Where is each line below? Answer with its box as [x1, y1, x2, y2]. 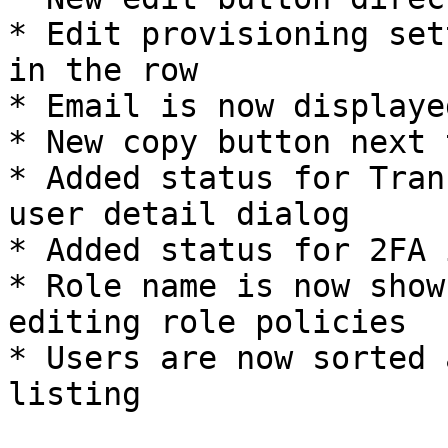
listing [8, 376, 141, 412]
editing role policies [8, 304, 407, 340]
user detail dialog [8, 196, 350, 232]
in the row [8, 52, 198, 88]
